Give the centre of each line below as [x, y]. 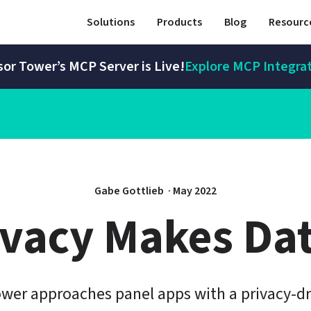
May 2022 [195, 191]
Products [179, 22]
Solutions [111, 22]
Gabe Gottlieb [130, 191]
